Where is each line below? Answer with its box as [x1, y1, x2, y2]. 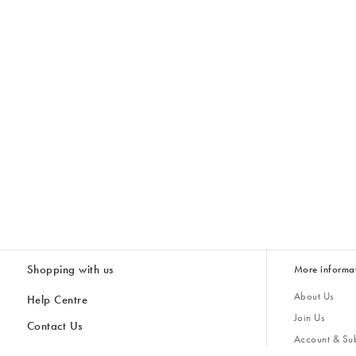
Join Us [293, 310, 326, 324]
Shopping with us [26, 261, 114, 278]
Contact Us [26, 317, 83, 334]
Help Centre [26, 292, 88, 308]
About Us [293, 289, 335, 304]
